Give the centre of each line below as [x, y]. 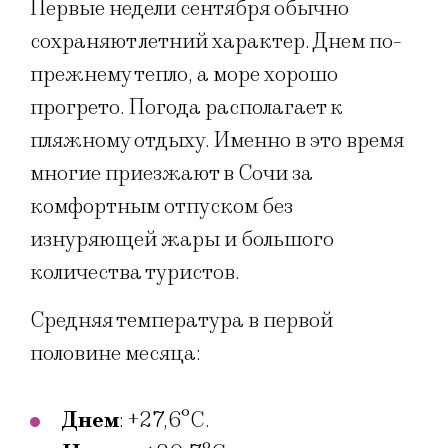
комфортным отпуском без [161, 207]
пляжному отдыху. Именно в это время [217, 141]
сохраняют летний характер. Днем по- [216, 42]
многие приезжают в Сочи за [171, 174]
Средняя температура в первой [181, 320]
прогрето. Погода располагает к [186, 108]
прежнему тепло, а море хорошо [184, 75]
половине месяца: [115, 353]
